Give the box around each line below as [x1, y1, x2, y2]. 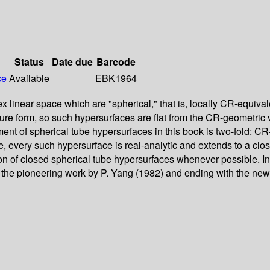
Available [9, 71, 49, 86]
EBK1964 [95, 71, 137, 86]
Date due [52, 55, 93, 69]
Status [14, 55, 44, 69]
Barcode [96, 55, 136, 69]
